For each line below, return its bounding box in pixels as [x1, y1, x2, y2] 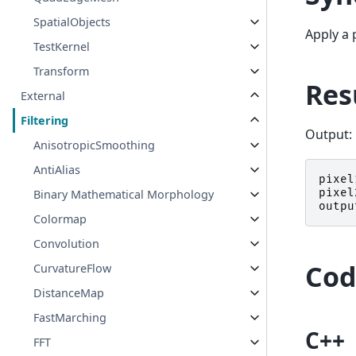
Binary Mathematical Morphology [33, 187, 215, 203]
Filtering [21, 113, 69, 129]
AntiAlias [33, 162, 81, 178]
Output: [305, 125, 352, 143]
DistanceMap [33, 285, 105, 301]
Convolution [33, 236, 100, 252]
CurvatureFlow [33, 261, 112, 277]
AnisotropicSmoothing [33, 137, 156, 153]
